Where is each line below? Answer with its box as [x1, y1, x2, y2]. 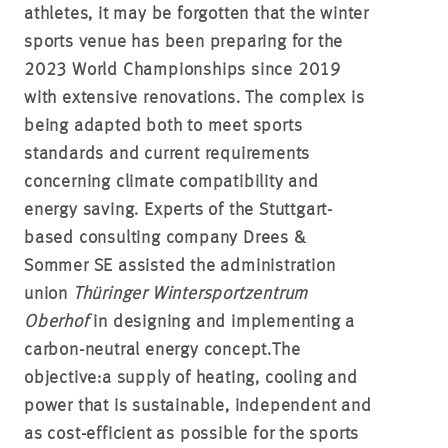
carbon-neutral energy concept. [24, 340, 273, 359]
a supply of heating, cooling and [102, 368, 358, 387]
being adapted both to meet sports [24, 116, 303, 135]
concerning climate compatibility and [24, 172, 319, 191]
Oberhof [24, 312, 89, 331]
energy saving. [24, 200, 145, 219]
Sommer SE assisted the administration [24, 256, 336, 275]
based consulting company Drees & [24, 228, 306, 247]
